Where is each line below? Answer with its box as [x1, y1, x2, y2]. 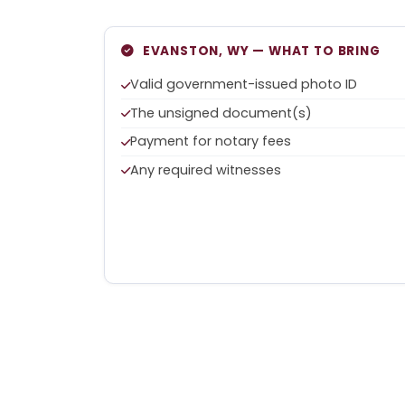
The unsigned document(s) [130, 103, 313, 122]
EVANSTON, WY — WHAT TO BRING [142, 42, 381, 60]
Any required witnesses [130, 160, 282, 179]
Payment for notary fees [130, 132, 292, 151]
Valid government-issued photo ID [130, 75, 358, 94]
